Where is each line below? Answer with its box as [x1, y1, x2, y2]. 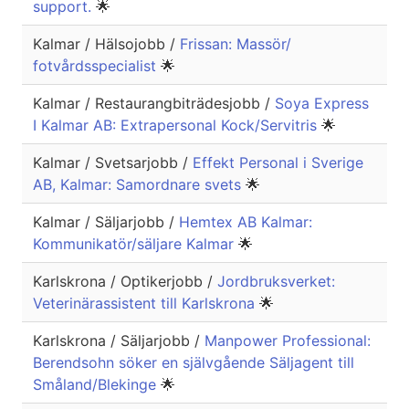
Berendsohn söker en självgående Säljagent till [33, 353, 354, 372]
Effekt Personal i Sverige [193, 153, 363, 173]
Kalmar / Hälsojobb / [33, 35, 180, 54]
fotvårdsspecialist [33, 57, 161, 76]
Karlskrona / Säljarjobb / [33, 331, 204, 351]
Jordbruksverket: [217, 272, 335, 291]
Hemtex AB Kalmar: [179, 213, 312, 232]
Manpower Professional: [204, 331, 371, 351]
